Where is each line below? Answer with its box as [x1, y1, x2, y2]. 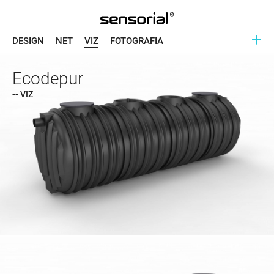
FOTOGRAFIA [110, 35, 163, 47]
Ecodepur [12, 68, 83, 89]
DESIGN [12, 35, 44, 47]
